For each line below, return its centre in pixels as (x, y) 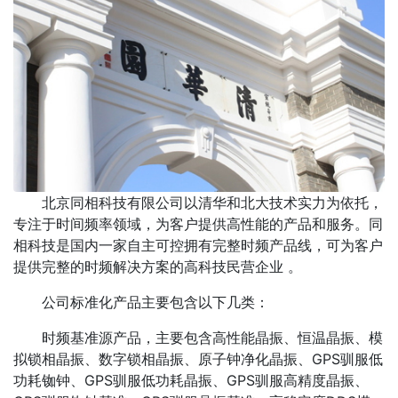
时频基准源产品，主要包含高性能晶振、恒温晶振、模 (212, 337)
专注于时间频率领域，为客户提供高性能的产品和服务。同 (198, 223)
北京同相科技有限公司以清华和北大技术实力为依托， (212, 202)
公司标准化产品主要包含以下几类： (155, 302)
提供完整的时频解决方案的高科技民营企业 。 (158, 266)
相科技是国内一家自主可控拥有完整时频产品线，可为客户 (198, 245)
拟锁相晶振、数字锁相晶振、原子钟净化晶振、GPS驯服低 (198, 358)
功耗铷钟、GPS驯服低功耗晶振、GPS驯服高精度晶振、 (191, 380)
